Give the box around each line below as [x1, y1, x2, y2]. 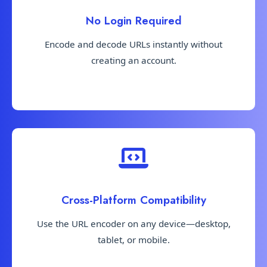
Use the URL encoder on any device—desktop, [36, 217, 231, 229]
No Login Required [85, 13, 182, 29]
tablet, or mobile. [97, 233, 170, 246]
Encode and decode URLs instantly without [45, 38, 222, 51]
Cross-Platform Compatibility [61, 191, 206, 208]
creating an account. [91, 54, 176, 67]
